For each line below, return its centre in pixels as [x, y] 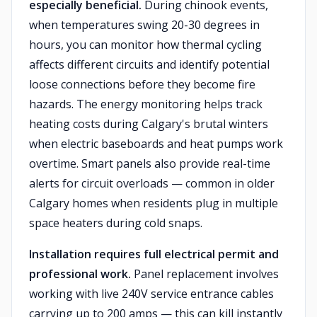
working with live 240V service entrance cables [151, 294]
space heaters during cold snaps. [116, 223]
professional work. [80, 274]
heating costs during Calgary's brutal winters [149, 124]
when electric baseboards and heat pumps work [156, 144]
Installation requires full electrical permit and [154, 254]
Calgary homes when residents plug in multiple [154, 203]
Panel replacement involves [205, 274]
